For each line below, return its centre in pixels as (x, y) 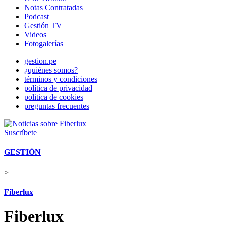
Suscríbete (20, 132)
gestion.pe (40, 61)
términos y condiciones (61, 79)
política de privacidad (58, 88)
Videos (35, 35)
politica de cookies (54, 97)
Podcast (37, 16)
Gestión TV (43, 25)
